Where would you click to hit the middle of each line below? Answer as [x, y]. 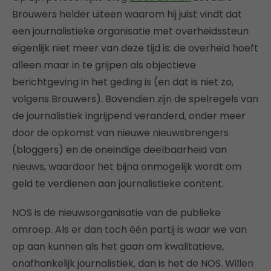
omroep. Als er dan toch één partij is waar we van [129, 230]
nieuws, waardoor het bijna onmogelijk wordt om [127, 167]
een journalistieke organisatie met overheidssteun [130, 31]
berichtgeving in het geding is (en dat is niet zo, [123, 82]
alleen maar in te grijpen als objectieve [104, 65]
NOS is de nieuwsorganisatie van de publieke [116, 213]
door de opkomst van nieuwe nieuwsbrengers [120, 133]
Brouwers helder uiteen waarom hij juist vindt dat [127, 14]
